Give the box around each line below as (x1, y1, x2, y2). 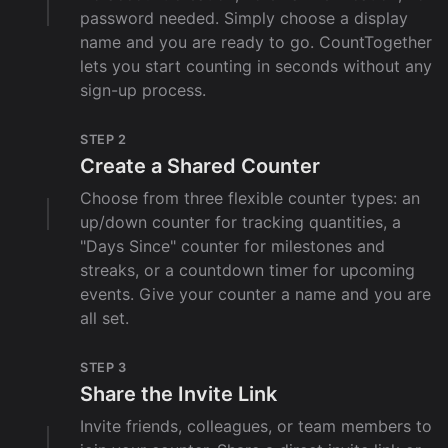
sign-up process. (80, 79, 206, 100)
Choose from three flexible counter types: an (80, 187, 420, 208)
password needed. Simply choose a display (80, 7, 408, 28)
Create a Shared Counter (80, 153, 320, 178)
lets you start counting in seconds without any (80, 55, 432, 76)
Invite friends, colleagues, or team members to (80, 415, 432, 436)
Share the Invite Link (80, 381, 277, 406)
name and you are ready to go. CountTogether (80, 31, 432, 52)
